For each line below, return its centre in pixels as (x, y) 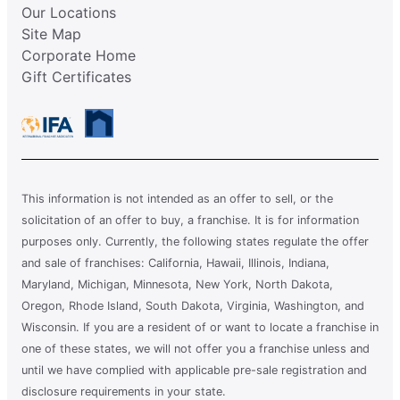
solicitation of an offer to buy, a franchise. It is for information (190, 221)
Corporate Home (79, 56)
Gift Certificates (76, 77)
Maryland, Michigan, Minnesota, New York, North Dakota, (177, 285)
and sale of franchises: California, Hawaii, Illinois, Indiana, (175, 263)
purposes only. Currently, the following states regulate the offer (195, 242)
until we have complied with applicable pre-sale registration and (194, 371)
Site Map (51, 34)
